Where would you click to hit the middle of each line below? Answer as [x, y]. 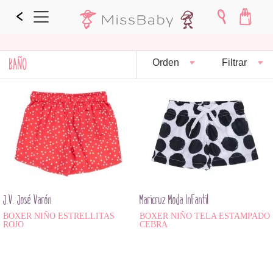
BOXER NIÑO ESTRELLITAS [59, 216]
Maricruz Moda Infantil [174, 200]
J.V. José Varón [27, 200]
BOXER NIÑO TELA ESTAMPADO [205, 216]
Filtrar [234, 63]
